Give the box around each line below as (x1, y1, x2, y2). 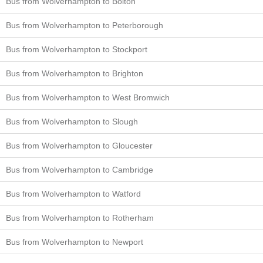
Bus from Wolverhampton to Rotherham (6, 213, 154, 223)
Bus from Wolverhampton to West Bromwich (6, 93, 170, 103)
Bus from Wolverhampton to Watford (6, 189, 141, 199)
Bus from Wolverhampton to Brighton (6, 69, 143, 79)
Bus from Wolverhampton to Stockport (6, 45, 147, 55)
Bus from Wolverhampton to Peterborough (6, 21, 163, 31)
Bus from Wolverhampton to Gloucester (6, 141, 153, 151)
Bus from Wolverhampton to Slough (6, 117, 138, 127)
